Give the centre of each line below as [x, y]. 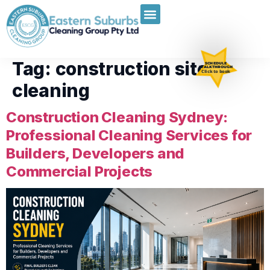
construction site [131, 68]
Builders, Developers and [96, 153]
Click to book [216, 71]
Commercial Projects [80, 171]
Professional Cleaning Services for [129, 135]
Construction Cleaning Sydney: [117, 117]
